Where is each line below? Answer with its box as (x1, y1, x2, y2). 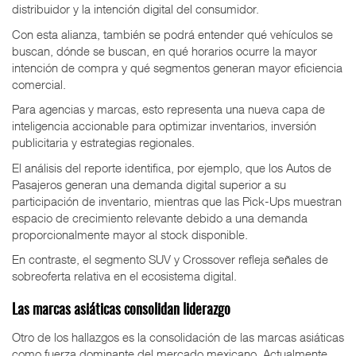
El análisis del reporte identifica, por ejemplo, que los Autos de (12, 160, 331, 175)
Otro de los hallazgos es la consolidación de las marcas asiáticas (12, 330, 344, 345)
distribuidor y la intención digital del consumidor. (12, 2, 259, 17)
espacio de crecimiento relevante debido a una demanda (12, 210, 308, 225)
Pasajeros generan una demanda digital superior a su (12, 176, 286, 192)
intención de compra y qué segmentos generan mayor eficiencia (12, 60, 342, 75)
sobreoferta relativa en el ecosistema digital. (12, 269, 237, 284)
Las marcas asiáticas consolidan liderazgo (12, 303, 230, 318)
